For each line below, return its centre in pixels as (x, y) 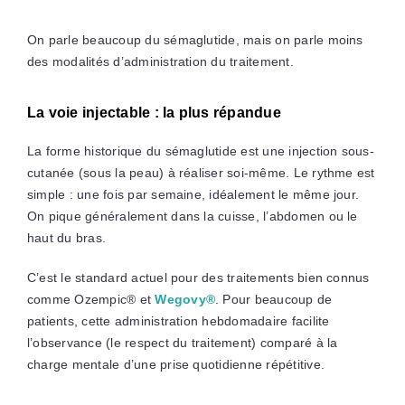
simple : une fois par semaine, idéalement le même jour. (193, 195)
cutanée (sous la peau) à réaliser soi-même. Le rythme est (201, 173)
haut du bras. (66, 238)
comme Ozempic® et (91, 300)
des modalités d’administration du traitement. (160, 62)
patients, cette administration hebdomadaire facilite (178, 321)
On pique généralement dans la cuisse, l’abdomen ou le (192, 217)
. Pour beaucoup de (274, 300)
